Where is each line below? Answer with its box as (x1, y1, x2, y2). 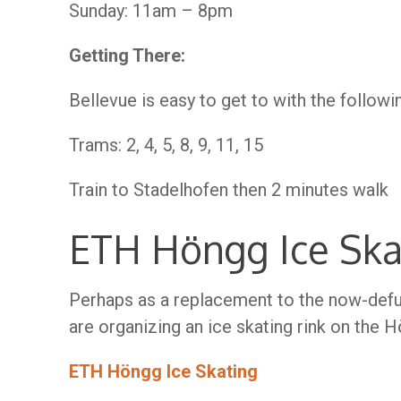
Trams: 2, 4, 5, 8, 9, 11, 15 (69, 134, 263, 156)
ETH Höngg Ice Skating (69, 361, 258, 382)
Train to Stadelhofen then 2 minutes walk (69, 179, 388, 200)
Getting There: (69, 45, 185, 66)
